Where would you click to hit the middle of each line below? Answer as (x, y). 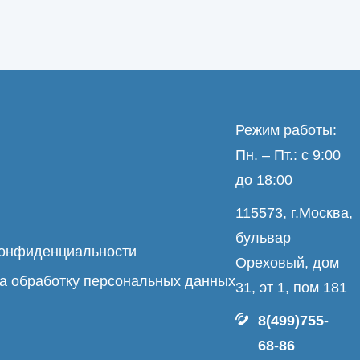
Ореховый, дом (287, 262)
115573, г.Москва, (294, 213)
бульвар (263, 237)
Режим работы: (286, 130)
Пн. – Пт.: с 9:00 (288, 155)
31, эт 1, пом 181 (291, 287)
